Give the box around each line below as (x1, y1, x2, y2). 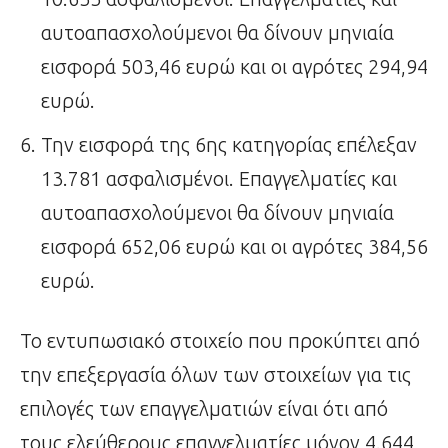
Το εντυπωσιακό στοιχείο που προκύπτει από (20, 328, 420, 352)
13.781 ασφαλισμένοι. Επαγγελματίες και (41, 166, 397, 190)
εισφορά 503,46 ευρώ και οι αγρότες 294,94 (41, 54, 428, 78)
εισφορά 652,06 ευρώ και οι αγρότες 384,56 (41, 234, 428, 258)
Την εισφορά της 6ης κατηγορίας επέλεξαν (41, 132, 417, 156)
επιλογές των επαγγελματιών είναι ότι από (20, 396, 388, 420)
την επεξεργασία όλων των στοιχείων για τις (20, 362, 411, 386)
